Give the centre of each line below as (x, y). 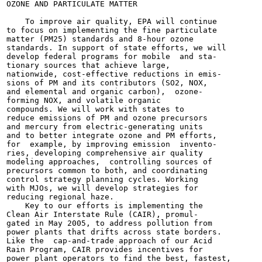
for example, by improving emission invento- (112, 144)
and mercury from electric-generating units (105, 127)
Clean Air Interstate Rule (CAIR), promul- (102, 214)
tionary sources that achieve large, (88, 65)
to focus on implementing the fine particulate (112, 30)
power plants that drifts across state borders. (114, 232)
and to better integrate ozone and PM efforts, (112, 135)
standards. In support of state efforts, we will (116, 48)
